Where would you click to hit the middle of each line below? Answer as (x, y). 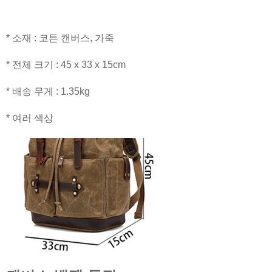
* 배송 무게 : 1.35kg (48, 91)
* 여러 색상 (30, 118)
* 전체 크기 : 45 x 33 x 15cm (66, 65)
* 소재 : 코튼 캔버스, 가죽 (60, 38)
